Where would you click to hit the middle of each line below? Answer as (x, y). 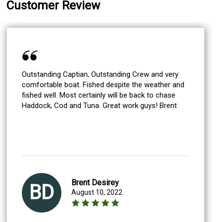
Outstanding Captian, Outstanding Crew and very (100, 74)
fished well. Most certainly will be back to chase (41, 95)
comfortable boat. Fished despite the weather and (53, 84)
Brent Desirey (95, 182)
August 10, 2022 (97, 192)
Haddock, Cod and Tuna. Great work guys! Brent (168, 105)
